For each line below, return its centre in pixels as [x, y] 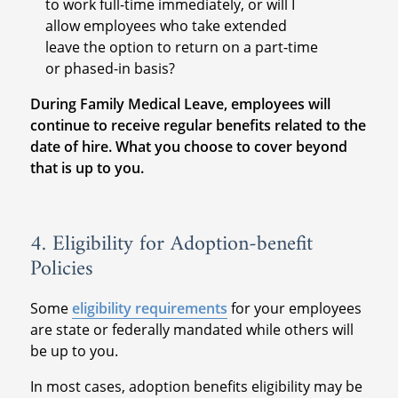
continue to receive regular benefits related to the [198, 126]
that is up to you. [87, 168]
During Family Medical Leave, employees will [180, 104]
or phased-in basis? [111, 69]
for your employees [294, 309]
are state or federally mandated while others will [191, 330]
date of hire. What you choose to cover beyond [188, 147]
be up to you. [74, 351]
